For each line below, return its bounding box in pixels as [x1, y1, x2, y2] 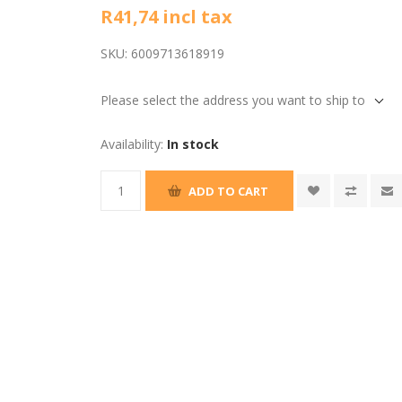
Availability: [100, 135, 164, 153]
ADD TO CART [188, 182, 269, 199]
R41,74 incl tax [100, 4, 233, 29]
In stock [167, 135, 220, 153]
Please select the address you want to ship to [100, 92, 366, 109]
